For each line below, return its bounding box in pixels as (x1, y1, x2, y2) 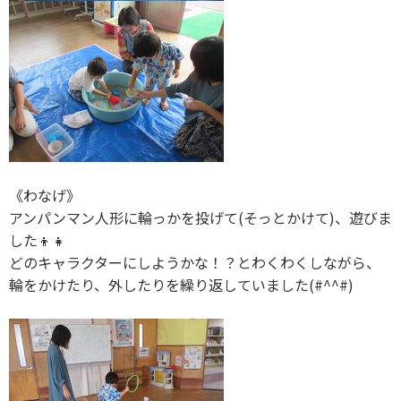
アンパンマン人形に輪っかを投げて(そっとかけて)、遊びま (9, 207, 392, 229)
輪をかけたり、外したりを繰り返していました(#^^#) (9, 274, 354, 296)
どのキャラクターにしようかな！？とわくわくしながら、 (9, 252, 380, 274)
